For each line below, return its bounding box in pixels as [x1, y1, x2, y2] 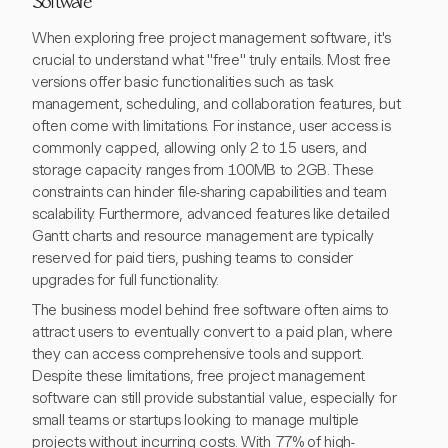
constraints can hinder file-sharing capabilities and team [32, 183, 387, 201]
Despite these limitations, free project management [32, 367, 365, 385]
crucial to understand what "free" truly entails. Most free [32, 51, 391, 69]
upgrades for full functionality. [32, 271, 219, 289]
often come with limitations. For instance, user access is [32, 117, 391, 135]
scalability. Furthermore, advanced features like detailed [32, 205, 390, 223]
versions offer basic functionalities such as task [32, 73, 334, 91]
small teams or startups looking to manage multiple [32, 411, 359, 429]
